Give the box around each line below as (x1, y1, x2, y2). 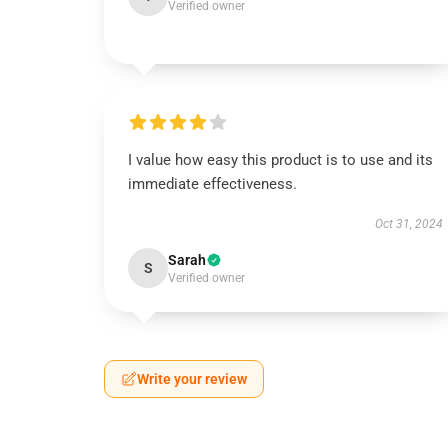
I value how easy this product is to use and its (128, 151, 433, 169)
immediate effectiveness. (128, 175, 297, 193)
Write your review (137, 371, 247, 387)
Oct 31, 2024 (374, 217, 443, 231)
